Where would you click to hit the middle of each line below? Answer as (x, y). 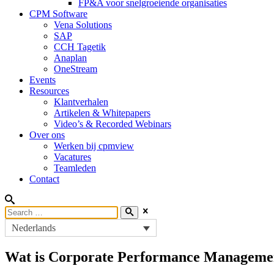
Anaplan (70, 58)
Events (43, 80)
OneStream (76, 69)
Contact (44, 179)
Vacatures (72, 157)
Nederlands (34, 228)
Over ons (47, 135)
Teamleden (75, 168)
